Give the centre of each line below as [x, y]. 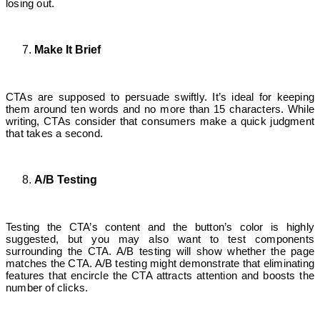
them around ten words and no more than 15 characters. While [160, 109]
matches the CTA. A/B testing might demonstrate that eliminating [160, 263]
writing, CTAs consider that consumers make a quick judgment [160, 121]
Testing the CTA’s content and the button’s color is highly [160, 226]
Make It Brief [67, 49]
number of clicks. [47, 287]
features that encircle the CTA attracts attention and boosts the [160, 275]
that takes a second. [54, 133]
